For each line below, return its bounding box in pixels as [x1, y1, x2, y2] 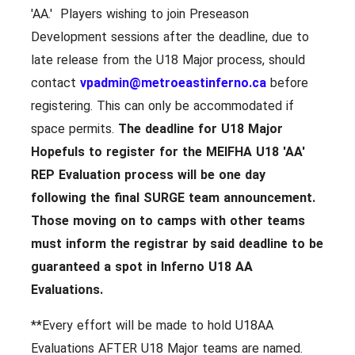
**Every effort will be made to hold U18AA [31, 318, 273, 334]
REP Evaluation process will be [31, 167, 219, 183]
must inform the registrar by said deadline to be [31, 236, 323, 252]
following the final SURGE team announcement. [31, 190, 315, 206]
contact [31, 75, 80, 91]
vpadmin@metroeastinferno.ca [80, 75, 266, 91]
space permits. [31, 121, 118, 137]
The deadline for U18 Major [118, 121, 283, 137]
